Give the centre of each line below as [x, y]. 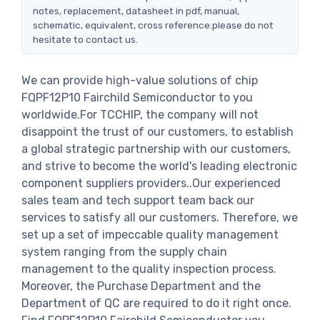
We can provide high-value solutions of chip [140, 80]
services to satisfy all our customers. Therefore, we [160, 217]
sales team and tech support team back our [138, 200]
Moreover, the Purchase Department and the [141, 286]
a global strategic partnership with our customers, [156, 149]
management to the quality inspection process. [149, 269]
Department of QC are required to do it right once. [156, 303]
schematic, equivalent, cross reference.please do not [153, 25]
